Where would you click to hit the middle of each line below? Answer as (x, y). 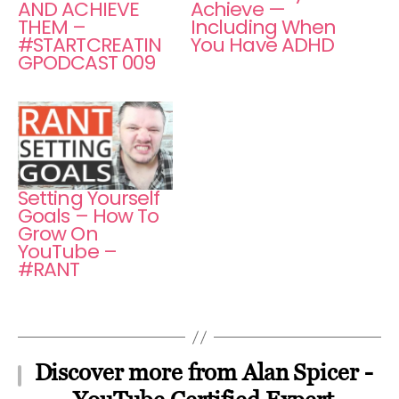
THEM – (52, 27)
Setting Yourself (89, 199)
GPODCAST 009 (87, 62)
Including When (264, 27)
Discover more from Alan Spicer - (204, 373)
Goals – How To (89, 216)
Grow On (58, 234)
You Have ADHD (263, 45)
